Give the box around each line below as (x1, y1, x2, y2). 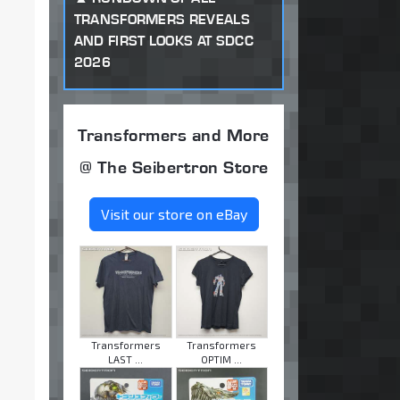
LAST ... (108, 353, 144, 365)
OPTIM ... (201, 353, 243, 365)
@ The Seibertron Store (79, 156, 269, 179)
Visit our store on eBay (100, 205, 247, 223)
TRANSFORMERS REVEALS (73, 10, 250, 28)
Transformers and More (78, 124, 270, 146)
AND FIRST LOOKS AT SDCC (73, 31, 254, 49)
